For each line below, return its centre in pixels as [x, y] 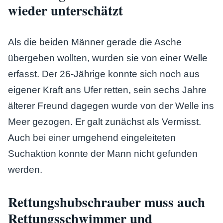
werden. [25, 169]
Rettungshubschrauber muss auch [107, 202]
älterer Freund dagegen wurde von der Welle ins [111, 106]
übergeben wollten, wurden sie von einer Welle [108, 58]
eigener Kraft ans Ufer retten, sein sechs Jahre [107, 90]
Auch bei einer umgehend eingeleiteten [92, 138]
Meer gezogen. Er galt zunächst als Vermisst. [105, 122]
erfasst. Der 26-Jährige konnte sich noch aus [104, 74]
